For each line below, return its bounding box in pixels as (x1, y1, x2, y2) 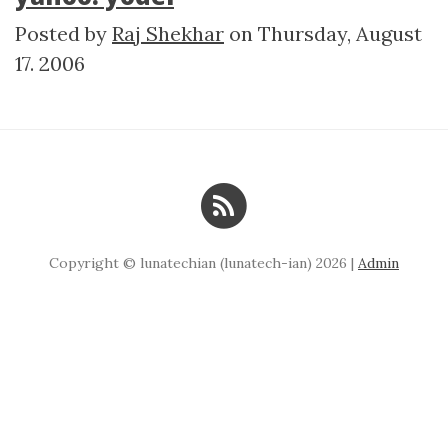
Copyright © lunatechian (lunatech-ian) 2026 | (49, 254, 358, 273)
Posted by (15, 21, 112, 46)
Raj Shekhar (112, 21, 224, 46)
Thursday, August (258, 21, 422, 46)
